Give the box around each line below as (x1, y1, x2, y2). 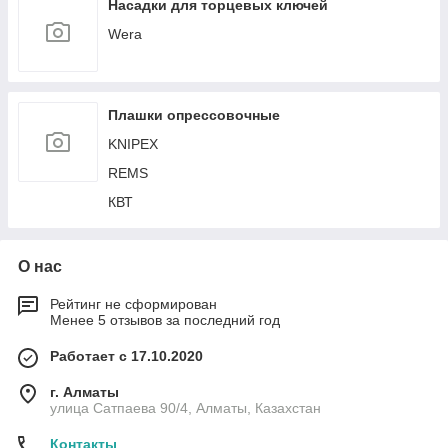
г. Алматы (50, 384, 119, 400)
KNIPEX (108, 136, 158, 152)
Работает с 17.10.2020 (50, 348, 203, 364)
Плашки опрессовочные (108, 107, 280, 123)
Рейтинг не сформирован (50, 296, 217, 312)
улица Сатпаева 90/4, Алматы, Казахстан (50, 400, 321, 416)
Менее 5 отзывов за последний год (50, 312, 280, 328)
